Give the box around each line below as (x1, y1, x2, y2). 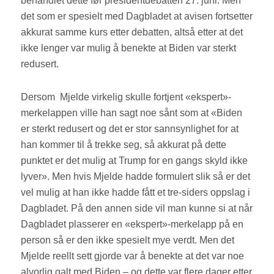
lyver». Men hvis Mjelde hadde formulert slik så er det (21, 171, 251, 182)
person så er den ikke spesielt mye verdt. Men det (21, 235, 235, 246)
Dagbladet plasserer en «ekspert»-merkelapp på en (21, 219, 244, 230)
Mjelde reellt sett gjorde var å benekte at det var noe (21, 251, 245, 262)
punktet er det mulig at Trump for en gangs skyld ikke (21, 155, 248, 166)
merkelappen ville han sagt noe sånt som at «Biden (21, 108, 243, 119)
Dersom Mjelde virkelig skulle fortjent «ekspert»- (21, 92, 232, 103)
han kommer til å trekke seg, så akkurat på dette (21, 139, 227, 150)
